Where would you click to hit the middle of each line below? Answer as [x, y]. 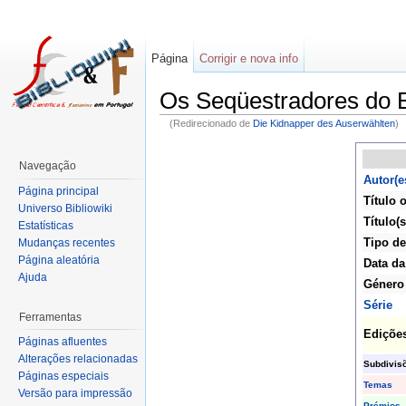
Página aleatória [59, 260]
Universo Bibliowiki [65, 208]
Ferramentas [50, 317]
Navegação [48, 166]
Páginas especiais [63, 377]
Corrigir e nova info [249, 58]
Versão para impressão [75, 394]
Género [383, 284]
